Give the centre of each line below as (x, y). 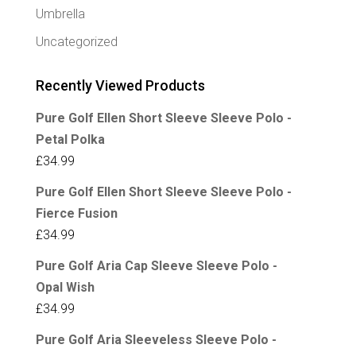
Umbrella (60, 14)
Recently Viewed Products (120, 85)
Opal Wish (65, 287)
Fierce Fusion (76, 213)
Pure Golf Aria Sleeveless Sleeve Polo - (156, 339)
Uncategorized (76, 41)
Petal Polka (70, 139)
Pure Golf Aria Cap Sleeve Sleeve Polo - (156, 265)
